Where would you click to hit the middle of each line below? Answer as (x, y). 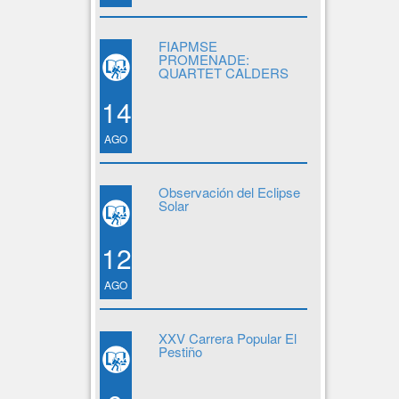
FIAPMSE (187, 46)
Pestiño (180, 351)
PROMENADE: (204, 59)
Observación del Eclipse (229, 192)
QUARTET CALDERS (223, 73)
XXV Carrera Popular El (227, 338)
